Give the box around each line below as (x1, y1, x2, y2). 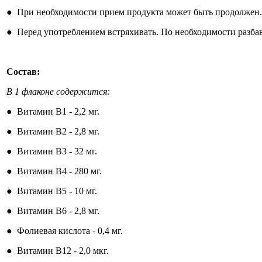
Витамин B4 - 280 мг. (17, 166, 102, 176)
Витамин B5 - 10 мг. (17, 186, 97, 196)
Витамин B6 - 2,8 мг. (17, 206, 99, 216)
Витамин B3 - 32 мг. (17, 146, 97, 156)
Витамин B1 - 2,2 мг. (17, 106, 99, 116)
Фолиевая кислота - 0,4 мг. (17, 226, 123, 236)
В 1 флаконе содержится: (6, 87, 110, 96)
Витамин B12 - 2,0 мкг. (17, 246, 109, 256)
